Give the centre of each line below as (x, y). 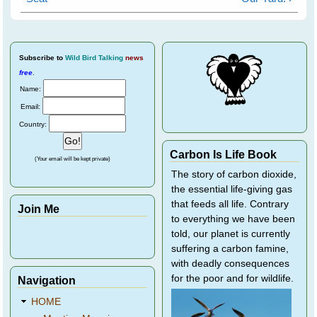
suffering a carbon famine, (230, 248)
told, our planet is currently (231, 234)
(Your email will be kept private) (73, 158)
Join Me (39, 208)
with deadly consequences (230, 263)
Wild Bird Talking (94, 57)
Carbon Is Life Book (223, 154)
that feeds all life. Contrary (230, 204)
